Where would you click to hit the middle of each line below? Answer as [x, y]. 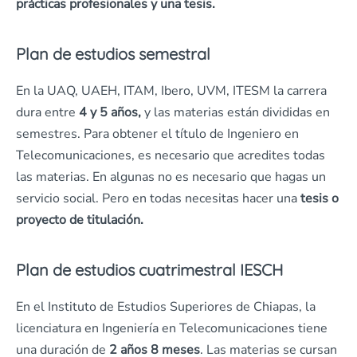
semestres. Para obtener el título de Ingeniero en [157, 133]
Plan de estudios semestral [113, 53]
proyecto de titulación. [83, 220]
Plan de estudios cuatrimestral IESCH [149, 269]
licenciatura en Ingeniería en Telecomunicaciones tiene [172, 328]
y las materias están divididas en [235, 112]
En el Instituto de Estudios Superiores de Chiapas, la [166, 306]
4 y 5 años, [110, 112]
